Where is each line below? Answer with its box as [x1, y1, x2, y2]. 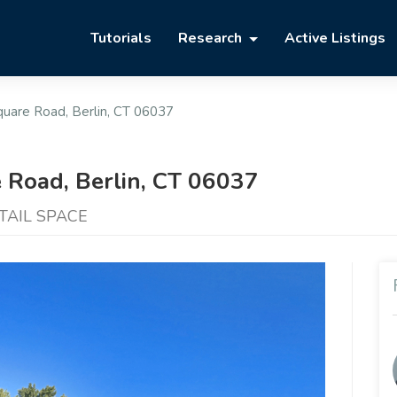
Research [178, 28, 246, 49]
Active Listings [284, 28, 385, 49]
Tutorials [90, 28, 152, 49]
